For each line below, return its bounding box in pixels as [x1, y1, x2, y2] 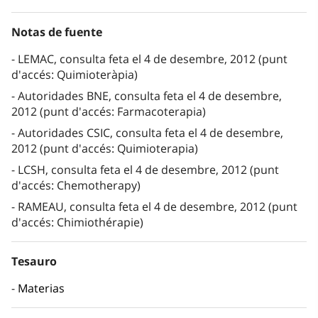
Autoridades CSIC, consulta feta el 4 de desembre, [18, 125, 283, 141]
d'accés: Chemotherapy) [11, 177, 141, 194]
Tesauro [11, 253, 57, 270]
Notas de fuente [11, 24, 102, 40]
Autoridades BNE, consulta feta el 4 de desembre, [18, 88, 282, 104]
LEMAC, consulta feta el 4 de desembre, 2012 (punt [18, 51, 287, 67]
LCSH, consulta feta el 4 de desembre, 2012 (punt [18, 162, 279, 178]
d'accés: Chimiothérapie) [11, 214, 143, 231]
